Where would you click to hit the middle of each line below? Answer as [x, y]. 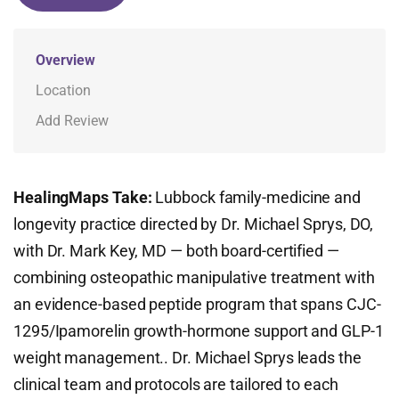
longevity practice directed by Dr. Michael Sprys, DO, [194, 224]
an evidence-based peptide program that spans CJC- [197, 304]
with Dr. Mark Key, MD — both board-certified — [176, 251]
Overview [65, 60]
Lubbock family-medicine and [256, 197]
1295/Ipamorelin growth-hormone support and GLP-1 [199, 331]
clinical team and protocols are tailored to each [176, 384]
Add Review [72, 121]
